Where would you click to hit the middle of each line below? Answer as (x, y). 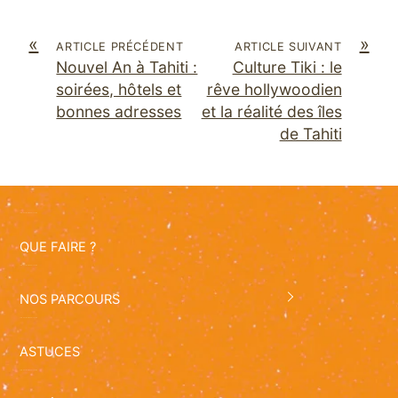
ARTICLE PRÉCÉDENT (120, 46)
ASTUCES (50, 352)
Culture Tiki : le (287, 67)
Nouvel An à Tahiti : (127, 67)
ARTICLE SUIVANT (288, 46)
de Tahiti (310, 133)
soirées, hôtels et (119, 89)
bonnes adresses (119, 111)
